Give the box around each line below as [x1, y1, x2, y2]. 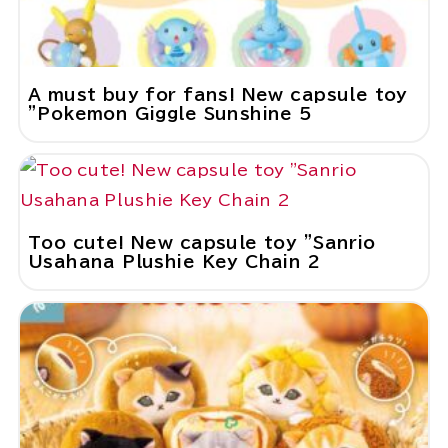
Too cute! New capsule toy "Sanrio [27, 234, 376, 252]
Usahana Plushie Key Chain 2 [27, 253, 321, 271]
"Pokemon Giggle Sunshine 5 [27, 105, 313, 123]
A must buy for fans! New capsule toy [27, 86, 408, 104]
